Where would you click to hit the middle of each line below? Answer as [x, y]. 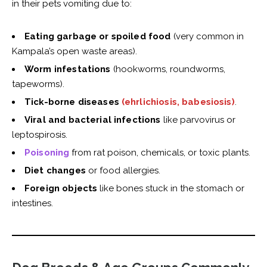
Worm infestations [68, 69]
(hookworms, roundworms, [168, 69]
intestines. [32, 204]
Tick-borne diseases [72, 102]
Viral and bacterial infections [93, 120]
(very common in [207, 37]
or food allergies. [123, 171]
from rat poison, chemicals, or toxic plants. [160, 153]
